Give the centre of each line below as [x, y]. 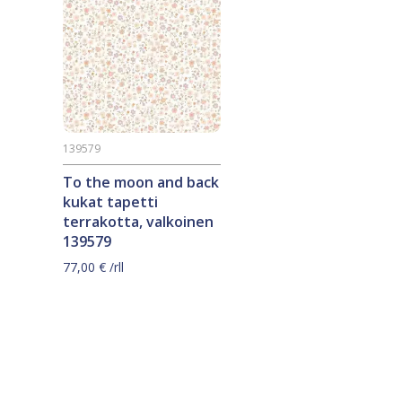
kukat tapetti [110, 202]
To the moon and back [141, 183]
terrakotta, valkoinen [138, 222]
